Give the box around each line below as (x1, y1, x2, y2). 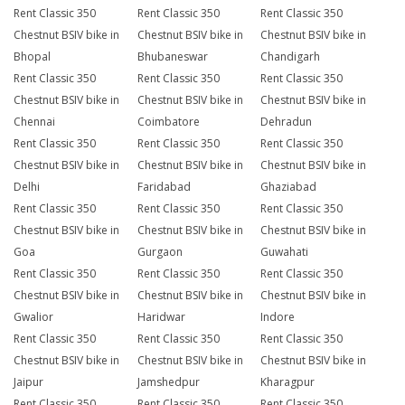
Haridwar (137, 309, 185, 325)
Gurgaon (137, 244, 183, 260)
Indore (260, 309, 296, 325)
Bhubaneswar (137, 49, 208, 65)
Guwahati (260, 244, 309, 260)
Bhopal (14, 49, 51, 65)
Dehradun (260, 114, 313, 130)
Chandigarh (260, 49, 321, 65)
